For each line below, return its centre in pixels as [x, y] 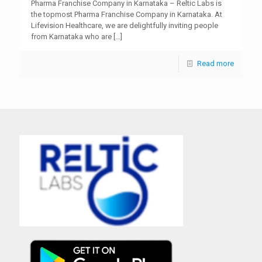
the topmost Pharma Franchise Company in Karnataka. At [127, 14]
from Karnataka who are [71, 37]
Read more [216, 63]
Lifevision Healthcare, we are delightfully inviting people [125, 25]
